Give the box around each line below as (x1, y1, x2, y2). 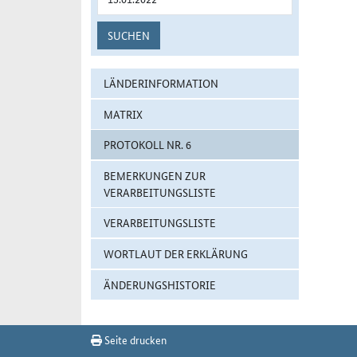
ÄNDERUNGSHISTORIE (104, 276, 216, 292)
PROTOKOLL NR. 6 (104, 136, 191, 153)
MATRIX (104, 105, 143, 122)
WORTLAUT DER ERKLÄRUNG (104, 245, 248, 261)
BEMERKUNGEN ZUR (104, 167, 206, 183)
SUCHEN (108, 27, 150, 43)
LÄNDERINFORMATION (104, 75, 218, 91)
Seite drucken (102, 331, 167, 347)
